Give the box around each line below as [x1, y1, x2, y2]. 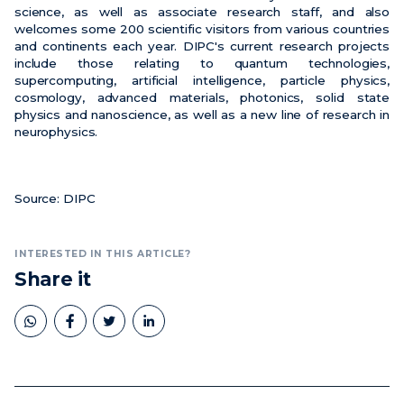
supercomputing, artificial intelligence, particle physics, [14, 73, 390, 88]
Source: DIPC [14, 191, 96, 207]
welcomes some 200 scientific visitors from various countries [14, 22, 390, 37]
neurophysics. [14, 124, 98, 140]
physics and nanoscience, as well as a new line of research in [14, 107, 390, 123]
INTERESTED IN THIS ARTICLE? [14, 248, 191, 261]
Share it [14, 267, 91, 290]
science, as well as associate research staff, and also [14, 5, 390, 20]
